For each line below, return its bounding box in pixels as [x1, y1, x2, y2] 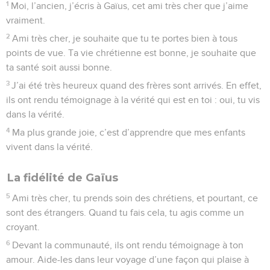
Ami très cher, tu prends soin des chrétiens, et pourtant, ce [12, 193, 259, 203]
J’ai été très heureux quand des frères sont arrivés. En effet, [11, 80, 262, 90]
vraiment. [6, 15, 45, 25]
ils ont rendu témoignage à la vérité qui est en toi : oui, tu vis [6, 95, 260, 105]
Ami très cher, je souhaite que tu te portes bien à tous [12, 33, 238, 43]
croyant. [6, 222, 40, 232]
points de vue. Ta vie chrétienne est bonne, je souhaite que [6, 48, 256, 58]
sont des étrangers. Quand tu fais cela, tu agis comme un [6, 207, 244, 218]
